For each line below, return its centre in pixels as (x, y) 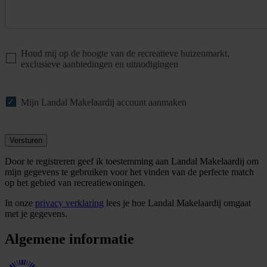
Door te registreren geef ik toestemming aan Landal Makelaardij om (132, 162)
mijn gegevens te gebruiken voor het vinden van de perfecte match (129, 172)
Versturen (26, 141)
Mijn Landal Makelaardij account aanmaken (104, 103)
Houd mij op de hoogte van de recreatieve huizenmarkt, (125, 54)
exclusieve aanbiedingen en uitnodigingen (100, 64)
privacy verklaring (69, 203)
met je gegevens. (36, 214)
